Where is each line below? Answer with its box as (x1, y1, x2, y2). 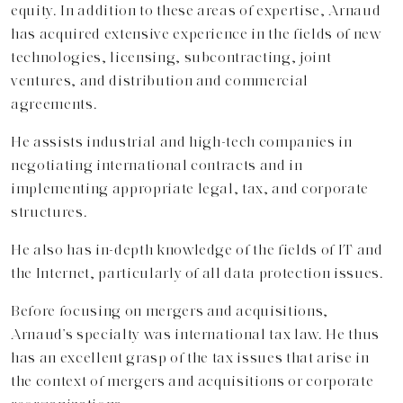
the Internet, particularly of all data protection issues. (11, 264, 384, 282)
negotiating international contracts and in (11, 156, 303, 174)
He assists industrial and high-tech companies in (11, 132, 353, 150)
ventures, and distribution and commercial (11, 71, 309, 89)
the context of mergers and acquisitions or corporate (11, 372, 374, 390)
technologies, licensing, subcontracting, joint (11, 48, 332, 66)
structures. (11, 202, 88, 220)
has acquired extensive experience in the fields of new (11, 24, 381, 42)
